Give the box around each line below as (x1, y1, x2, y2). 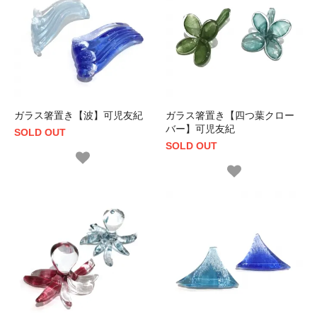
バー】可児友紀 (166, 122, 235, 134)
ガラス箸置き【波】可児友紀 (14, 109, 143, 121)
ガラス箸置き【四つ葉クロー (166, 109, 294, 121)
